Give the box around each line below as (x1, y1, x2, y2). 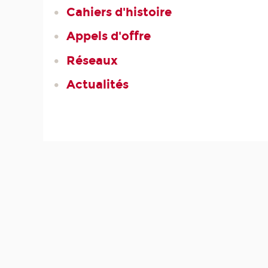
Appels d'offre (66, 29, 151, 44)
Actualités (66, 77, 129, 92)
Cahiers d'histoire (66, 5, 172, 20)
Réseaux (66, 53, 118, 68)
